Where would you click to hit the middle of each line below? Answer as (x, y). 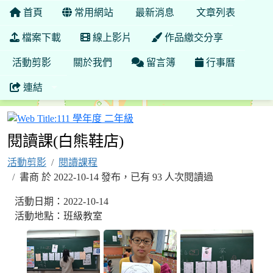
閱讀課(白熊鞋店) (66, 141)
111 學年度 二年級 (172, 118)
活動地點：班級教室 (58, 216)
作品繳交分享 (193, 37)
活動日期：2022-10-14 (62, 201)
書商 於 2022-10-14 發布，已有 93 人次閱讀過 (116, 177)
